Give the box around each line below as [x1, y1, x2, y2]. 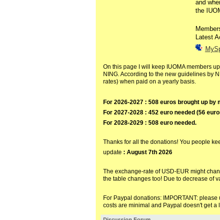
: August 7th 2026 [123, 149, 172, 156]
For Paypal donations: [103, 194, 163, 202]
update [103, 149, 123, 156]
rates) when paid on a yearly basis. [103, 78, 196, 85]
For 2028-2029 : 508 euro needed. [103, 119, 196, 127]
